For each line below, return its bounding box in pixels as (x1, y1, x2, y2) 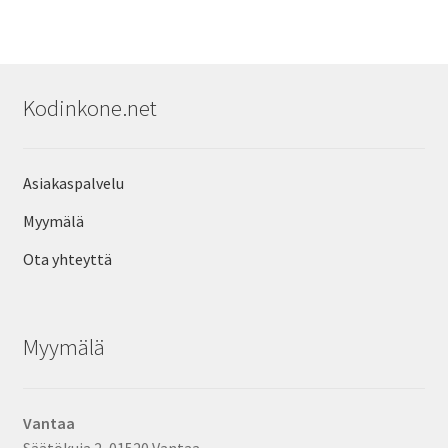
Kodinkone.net (22, 93, 157, 122)
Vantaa (22, 413, 75, 434)
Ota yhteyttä (22, 248, 112, 269)
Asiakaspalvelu (22, 172, 124, 193)
